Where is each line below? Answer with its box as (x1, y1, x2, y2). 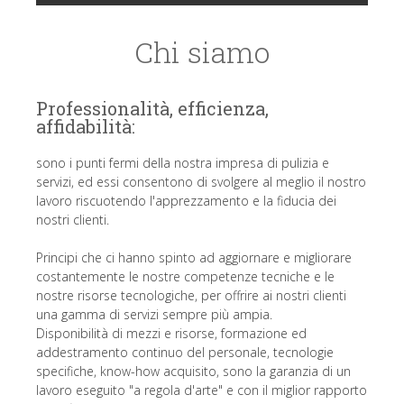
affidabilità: (36, 115, 135, 138)
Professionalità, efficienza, (36, 96, 269, 120)
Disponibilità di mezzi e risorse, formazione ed (36, 325, 307, 342)
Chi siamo (134, 32, 270, 71)
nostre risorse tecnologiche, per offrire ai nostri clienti (36, 287, 346, 304)
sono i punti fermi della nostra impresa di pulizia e (36, 154, 329, 171)
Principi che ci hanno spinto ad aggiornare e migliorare (36, 249, 352, 266)
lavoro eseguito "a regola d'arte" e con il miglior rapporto (36, 381, 367, 399)
